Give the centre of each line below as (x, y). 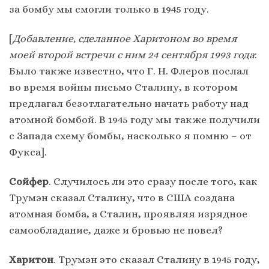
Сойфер (29, 181)
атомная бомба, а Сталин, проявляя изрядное (128, 213)
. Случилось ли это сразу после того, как (153, 181)
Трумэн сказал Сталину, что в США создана (122, 197)
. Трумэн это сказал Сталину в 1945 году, (157, 259)
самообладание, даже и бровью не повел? (116, 230)
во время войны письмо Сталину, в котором (123, 87)
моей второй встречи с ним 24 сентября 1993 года (132, 54)
